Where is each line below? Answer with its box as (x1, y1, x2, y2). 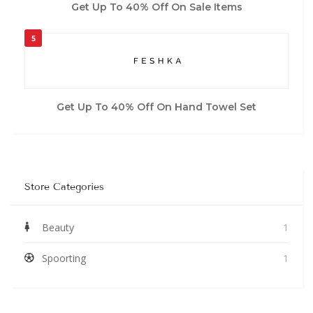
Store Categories (24, 180, 104, 193)
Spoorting (42, 251, 86, 265)
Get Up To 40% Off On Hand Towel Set (57, 100, 256, 113)
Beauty (42, 220, 74, 234)
